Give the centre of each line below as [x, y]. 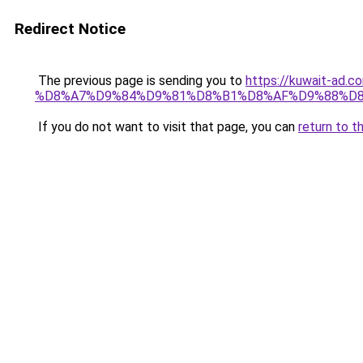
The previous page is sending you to [140, 81]
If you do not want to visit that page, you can [167, 127]
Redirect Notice [70, 29]
